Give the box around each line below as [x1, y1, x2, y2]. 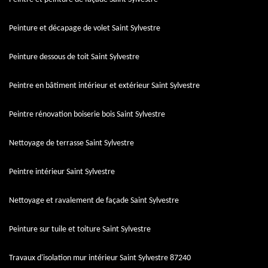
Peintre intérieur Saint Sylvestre [9, 167, 115, 176]
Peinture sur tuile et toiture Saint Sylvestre [9, 224, 151, 234]
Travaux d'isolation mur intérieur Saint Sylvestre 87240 [9, 253, 191, 263]
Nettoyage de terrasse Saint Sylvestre [9, 138, 134, 148]
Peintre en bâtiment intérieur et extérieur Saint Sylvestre [9, 81, 200, 90]
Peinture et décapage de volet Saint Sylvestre [9, 23, 160, 33]
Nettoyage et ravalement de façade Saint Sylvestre [9, 196, 179, 205]
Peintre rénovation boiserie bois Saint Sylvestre [9, 109, 165, 119]
